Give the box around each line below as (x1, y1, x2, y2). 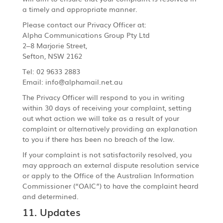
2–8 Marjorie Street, (22, 40, 87, 50)
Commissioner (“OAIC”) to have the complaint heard (22, 180, 199, 191)
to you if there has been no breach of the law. (22, 133, 175, 144)
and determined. (22, 191, 79, 201)
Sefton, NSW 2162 (22, 50, 82, 61)
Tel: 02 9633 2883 (22, 66, 80, 76)
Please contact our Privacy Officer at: (22, 19, 146, 29)
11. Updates (22, 204, 81, 219)
